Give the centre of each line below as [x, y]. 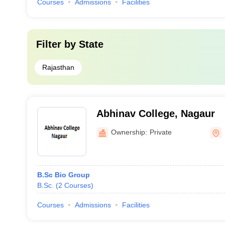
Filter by [57, 44]
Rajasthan [58, 67]
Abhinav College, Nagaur [155, 114]
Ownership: [129, 132]
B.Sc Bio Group [63, 175]
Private [160, 132]
